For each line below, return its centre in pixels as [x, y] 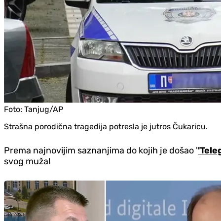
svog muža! [27, 162]
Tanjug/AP [44, 110]
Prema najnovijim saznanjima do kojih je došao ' [101, 151]
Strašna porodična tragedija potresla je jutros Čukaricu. [106, 127]
